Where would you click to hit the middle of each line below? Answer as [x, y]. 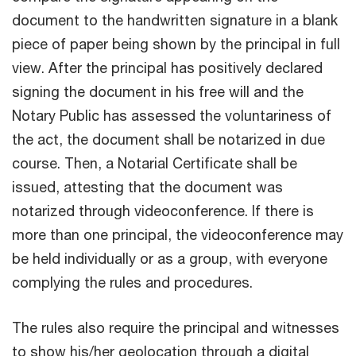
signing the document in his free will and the [158, 91]
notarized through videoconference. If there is [163, 210]
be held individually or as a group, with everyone [170, 258]
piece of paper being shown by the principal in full [176, 43]
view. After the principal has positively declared [167, 67]
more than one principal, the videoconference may [178, 234]
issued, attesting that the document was [147, 186]
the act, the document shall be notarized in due [168, 139]
